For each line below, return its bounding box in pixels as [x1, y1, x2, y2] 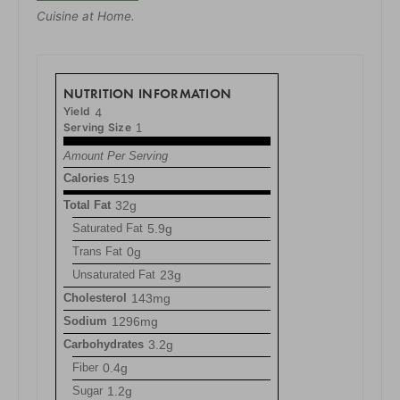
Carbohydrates [63, 337, 144, 351]
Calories [63, 171, 109, 185]
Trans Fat [72, 244, 122, 258]
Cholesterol [63, 290, 127, 304]
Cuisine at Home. [37, 8, 135, 23]
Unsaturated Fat [72, 267, 155, 281]
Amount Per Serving [63, 148, 168, 162]
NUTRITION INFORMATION [63, 84, 232, 102]
